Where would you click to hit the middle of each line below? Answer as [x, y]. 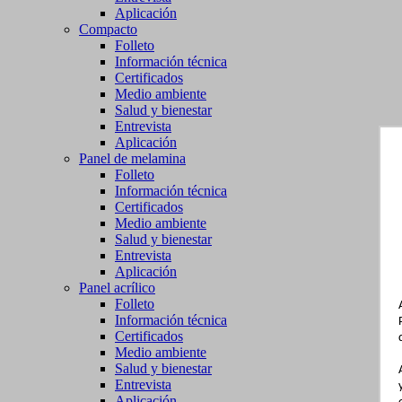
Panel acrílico [117, 288]
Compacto [108, 29]
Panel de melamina [132, 158]
